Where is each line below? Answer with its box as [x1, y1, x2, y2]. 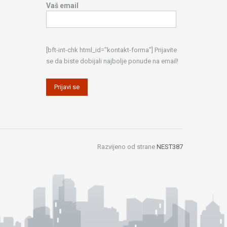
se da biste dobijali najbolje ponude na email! [46, 57, 178, 65]
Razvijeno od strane [97, 143, 157, 151]
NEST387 [157, 143, 183, 151]
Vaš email [46, 2, 79, 10]
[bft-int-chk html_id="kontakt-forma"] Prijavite [46, 46, 177, 54]
